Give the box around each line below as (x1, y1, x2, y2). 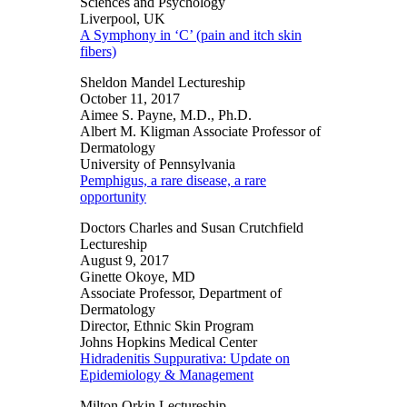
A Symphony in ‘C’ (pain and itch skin (80, 27, 302, 44)
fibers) (80, 44, 116, 60)
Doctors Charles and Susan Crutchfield (80, 220, 303, 236)
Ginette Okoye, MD (80, 269, 195, 285)
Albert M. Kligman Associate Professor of (80, 124, 321, 140)
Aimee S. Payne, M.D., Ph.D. (80, 107, 252, 124)
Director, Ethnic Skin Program (80, 318, 253, 334)
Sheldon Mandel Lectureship (80, 74, 249, 91)
